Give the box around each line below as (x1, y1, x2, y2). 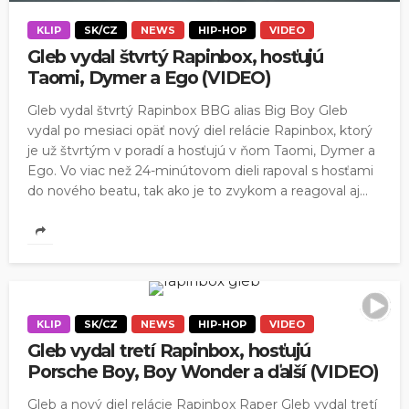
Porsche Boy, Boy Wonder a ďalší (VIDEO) (27, 361, 380, 383)
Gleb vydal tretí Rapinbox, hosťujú (27, 340, 311, 362)
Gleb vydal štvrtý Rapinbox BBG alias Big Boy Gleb (27, 102, 348, 120)
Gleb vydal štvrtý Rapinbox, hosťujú (27, 46, 323, 68)
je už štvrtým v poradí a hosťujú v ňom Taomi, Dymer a (27, 142, 375, 160)
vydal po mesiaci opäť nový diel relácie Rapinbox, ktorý (27, 122, 372, 140)
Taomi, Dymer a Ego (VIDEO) (27, 67, 271, 89)
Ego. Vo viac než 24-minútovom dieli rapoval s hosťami (27, 163, 373, 180)
